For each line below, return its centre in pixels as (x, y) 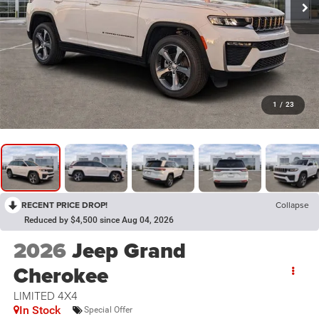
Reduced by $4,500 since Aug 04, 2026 (99, 220)
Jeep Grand (129, 250)
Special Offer (108, 310)
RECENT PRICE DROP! (64, 204)
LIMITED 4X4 (45, 295)
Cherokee (61, 275)
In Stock (40, 310)
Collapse (292, 204)
